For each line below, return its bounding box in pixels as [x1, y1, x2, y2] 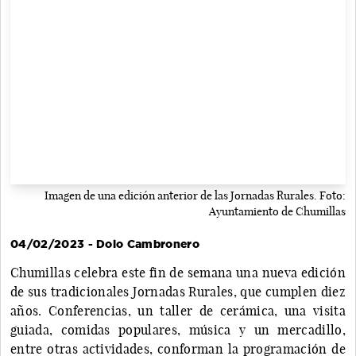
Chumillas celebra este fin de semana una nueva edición [10, 264, 346, 281]
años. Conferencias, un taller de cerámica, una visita [10, 302, 346, 319]
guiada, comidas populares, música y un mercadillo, [10, 321, 346, 338]
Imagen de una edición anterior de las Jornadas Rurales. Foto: [44, 188, 346, 203]
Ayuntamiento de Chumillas [209, 203, 346, 219]
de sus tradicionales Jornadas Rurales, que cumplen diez [10, 283, 346, 300]
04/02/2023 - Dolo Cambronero [10, 237, 199, 250]
